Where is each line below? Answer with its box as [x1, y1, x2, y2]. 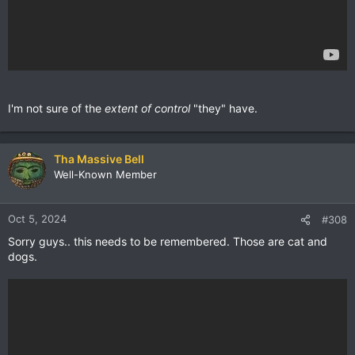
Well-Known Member [54, 167, 157, 181]
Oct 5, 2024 [8, 212, 67, 225]
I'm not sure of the [8, 101, 105, 115]
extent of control [105, 101, 190, 115]
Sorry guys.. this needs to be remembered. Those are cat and [8, 234, 327, 248]
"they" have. [190, 101, 258, 115]
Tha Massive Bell [54, 151, 144, 166]
